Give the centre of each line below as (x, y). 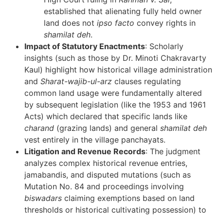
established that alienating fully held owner (123, 11)
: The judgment (173, 151)
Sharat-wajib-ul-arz (76, 81)
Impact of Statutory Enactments (85, 46)
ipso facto (116, 23)
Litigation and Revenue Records (85, 151)
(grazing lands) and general (107, 128)
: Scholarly (164, 46)
